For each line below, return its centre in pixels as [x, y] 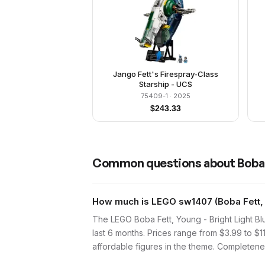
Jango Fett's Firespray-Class [165, 74]
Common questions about [165, 163]
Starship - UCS [165, 84]
